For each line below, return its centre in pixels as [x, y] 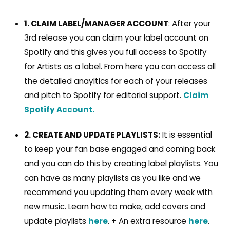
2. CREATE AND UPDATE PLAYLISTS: [92, 135]
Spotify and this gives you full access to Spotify [115, 52]
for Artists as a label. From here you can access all [120, 66]
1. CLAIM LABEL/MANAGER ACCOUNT [96, 23]
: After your [189, 23]
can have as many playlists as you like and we [112, 178]
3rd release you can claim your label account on [116, 37]
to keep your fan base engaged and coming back [119, 149]
